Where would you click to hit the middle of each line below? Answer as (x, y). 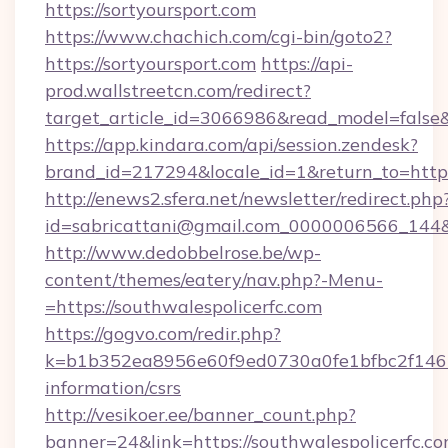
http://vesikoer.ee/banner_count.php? (200, 414)
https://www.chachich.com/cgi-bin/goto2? (218, 36)
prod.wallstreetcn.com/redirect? (178, 90)
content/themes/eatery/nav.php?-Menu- (214, 279)
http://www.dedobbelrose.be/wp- (183, 252)
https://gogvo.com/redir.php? (163, 333)
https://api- (307, 63)
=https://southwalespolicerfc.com (183, 306)
